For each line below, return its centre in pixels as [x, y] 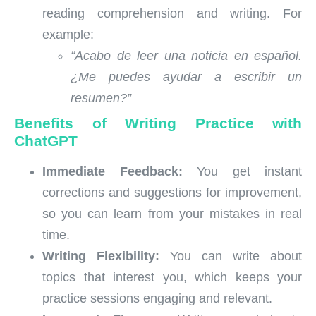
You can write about [231, 256]
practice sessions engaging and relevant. [157, 298]
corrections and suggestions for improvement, [172, 192]
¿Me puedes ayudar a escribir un [186, 77]
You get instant [242, 171]
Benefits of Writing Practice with [158, 123]
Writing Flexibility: [101, 256]
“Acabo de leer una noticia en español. [186, 55]
